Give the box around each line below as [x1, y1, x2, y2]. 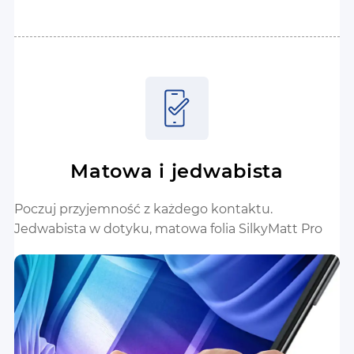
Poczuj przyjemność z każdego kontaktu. [14, 201, 273, 217]
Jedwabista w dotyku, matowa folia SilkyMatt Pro [14, 221, 322, 237]
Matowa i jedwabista [70, 160, 284, 183]
